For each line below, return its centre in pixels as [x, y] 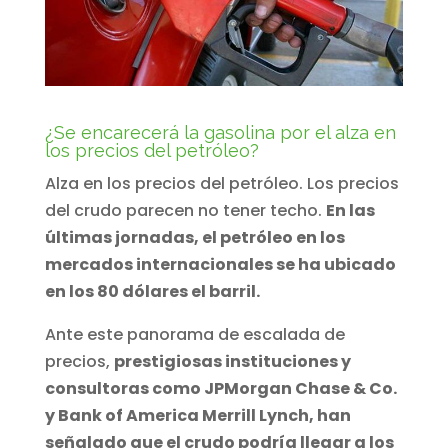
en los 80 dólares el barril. [153, 292]
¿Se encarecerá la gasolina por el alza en [220, 133]
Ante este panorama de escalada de [194, 335]
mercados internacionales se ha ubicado [220, 265]
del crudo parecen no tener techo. [185, 211]
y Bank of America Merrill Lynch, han [197, 416]
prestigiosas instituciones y [232, 362]
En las [350, 211]
